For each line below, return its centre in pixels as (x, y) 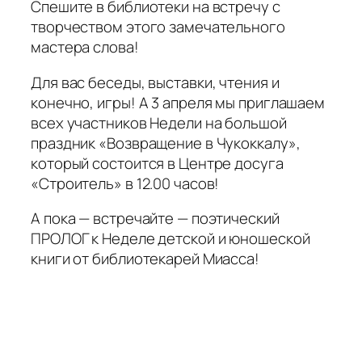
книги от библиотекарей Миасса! (145, 259)
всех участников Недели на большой (159, 122)
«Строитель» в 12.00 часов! (125, 183)
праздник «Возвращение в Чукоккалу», (166, 143)
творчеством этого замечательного (158, 27)
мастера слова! (85, 47)
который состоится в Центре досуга (157, 163)
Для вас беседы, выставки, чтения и (155, 82)
